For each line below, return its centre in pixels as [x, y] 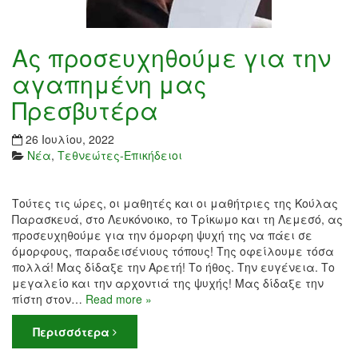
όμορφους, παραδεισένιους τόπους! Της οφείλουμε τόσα [173, 251]
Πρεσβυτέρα [85, 109]
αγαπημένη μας [109, 83]
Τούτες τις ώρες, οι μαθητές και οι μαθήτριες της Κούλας [175, 203]
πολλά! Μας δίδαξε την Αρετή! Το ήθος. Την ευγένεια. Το [173, 267]
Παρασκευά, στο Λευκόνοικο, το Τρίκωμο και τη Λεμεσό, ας [177, 219]
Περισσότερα [73, 331]
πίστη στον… [49, 298]
